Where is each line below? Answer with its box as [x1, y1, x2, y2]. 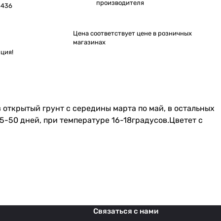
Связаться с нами [93, 207, 158, 216]
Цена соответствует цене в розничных [73, 30, 192, 37]
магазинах [73, 38, 106, 46]
